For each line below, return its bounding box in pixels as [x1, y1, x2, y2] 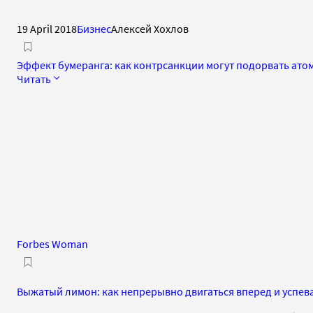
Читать [17, 71, 51, 86]
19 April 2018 [17, 21, 77, 36]
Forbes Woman [17, 236, 88, 251]
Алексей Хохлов [111, 21, 189, 36]
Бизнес [77, 21, 111, 36]
